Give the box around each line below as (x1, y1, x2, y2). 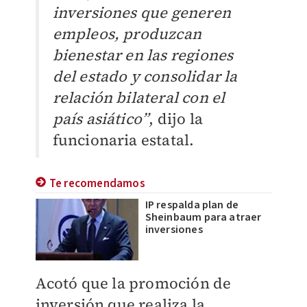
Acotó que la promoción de (35, 273, 232, 294)
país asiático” (52, 108, 149, 130)
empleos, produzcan (52, 23, 202, 45)
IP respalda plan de (145, 197, 239, 213)
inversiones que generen (52, 2, 232, 23)
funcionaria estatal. (52, 130, 195, 151)
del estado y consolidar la (52, 66, 238, 87)
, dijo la (149, 108, 204, 130)
